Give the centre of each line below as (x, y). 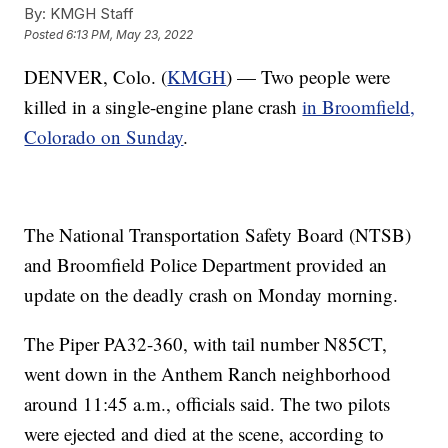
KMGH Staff (90, 13)
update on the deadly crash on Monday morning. (211, 294)
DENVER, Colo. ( (96, 76)
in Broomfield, (359, 106)
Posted (45, 35)
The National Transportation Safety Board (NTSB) (218, 234)
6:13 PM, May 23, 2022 (130, 35)
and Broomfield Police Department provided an (206, 264)
